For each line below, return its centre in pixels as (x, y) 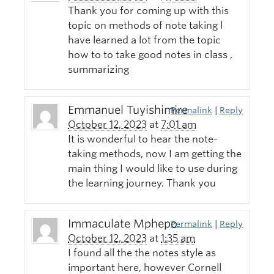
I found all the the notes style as (142, 253)
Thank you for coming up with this (148, 11)
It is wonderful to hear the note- (143, 139)
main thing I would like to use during (153, 169)
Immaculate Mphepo (123, 224)
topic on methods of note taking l (145, 26)
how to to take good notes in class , (150, 55)
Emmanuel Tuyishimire (128, 110)
